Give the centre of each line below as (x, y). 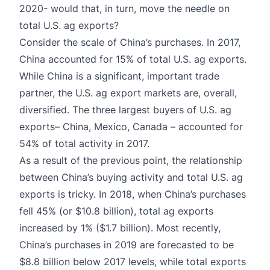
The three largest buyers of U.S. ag (152, 109)
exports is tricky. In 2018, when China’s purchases (133, 194)
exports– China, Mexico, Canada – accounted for (131, 126)
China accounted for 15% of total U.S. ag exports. (133, 59)
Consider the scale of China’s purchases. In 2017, (130, 42)
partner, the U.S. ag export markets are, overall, (128, 93)
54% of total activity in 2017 (83, 143)
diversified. (46, 109)
